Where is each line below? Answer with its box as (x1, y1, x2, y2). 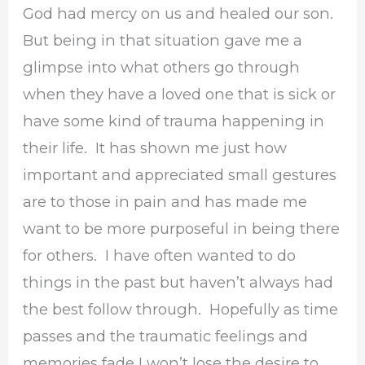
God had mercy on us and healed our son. (23, 4, 338, 24)
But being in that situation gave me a (23, 31, 303, 51)
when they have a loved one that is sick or (23, 85, 336, 104)
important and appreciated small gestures (23, 165, 337, 185)
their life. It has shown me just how (23, 139, 288, 158)
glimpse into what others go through (23, 58, 301, 77)
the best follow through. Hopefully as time (23, 300, 339, 319)
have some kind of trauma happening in (23, 112, 325, 131)
